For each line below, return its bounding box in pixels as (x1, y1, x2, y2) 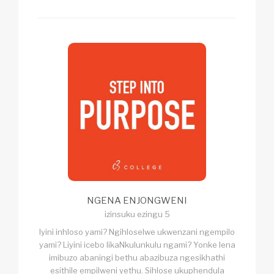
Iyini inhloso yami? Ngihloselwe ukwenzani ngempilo (39, 226, 235, 237)
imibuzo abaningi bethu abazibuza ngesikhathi (49, 252, 225, 262)
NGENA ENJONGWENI (87, 194, 187, 206)
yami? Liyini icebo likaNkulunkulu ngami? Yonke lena (39, 239, 235, 250)
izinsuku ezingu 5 (104, 209, 170, 219)
